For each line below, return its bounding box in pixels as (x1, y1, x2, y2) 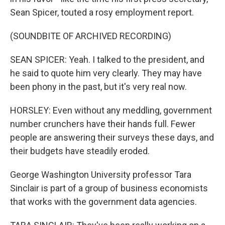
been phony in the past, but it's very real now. (10, 81, 187, 92)
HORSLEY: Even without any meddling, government (10, 105, 212, 116)
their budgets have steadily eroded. (10, 146, 150, 156)
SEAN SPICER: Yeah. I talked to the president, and (10, 54, 204, 65)
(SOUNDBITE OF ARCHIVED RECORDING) (10, 31, 171, 41)
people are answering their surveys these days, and (10, 132, 214, 143)
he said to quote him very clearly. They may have (10, 68, 202, 78)
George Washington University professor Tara (10, 169, 191, 180)
